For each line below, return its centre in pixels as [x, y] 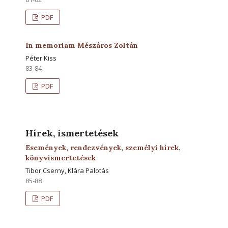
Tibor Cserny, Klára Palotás [67, 170]
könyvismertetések [61, 158]
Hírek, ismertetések [72, 133]
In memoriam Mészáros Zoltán [82, 45]
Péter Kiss [41, 58]
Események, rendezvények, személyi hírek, [103, 147]
